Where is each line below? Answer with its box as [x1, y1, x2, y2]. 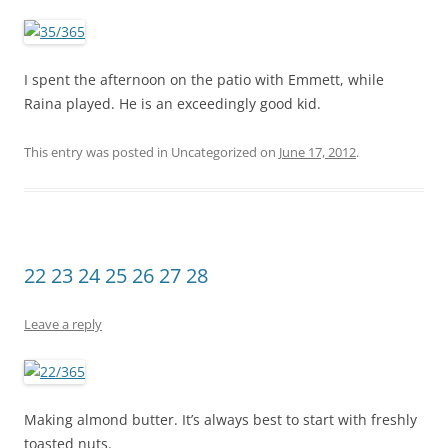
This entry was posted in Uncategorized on [24, 143, 279, 161]
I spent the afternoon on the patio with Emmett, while [24, 70, 384, 89]
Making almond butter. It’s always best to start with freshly [24, 410, 417, 429]
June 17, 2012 [279, 143, 356, 161]
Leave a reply [24, 315, 102, 333]
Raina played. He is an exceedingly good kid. [24, 94, 321, 113]
